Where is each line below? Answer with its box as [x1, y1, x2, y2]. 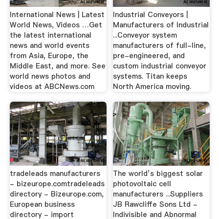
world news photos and [9, 71, 90, 82]
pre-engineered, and [113, 51, 185, 61]
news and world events [9, 41, 89, 51]
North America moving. [113, 82, 192, 92]
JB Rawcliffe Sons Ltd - [113, 199, 198, 209]
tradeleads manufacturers [9, 168, 100, 178]
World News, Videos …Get [9, 20, 102, 30]
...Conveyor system [113, 30, 177, 41]
